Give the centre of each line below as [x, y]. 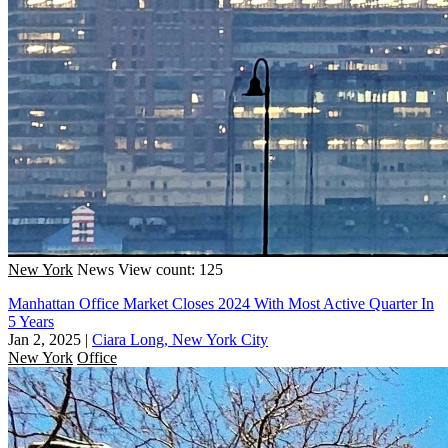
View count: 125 [170, 269]
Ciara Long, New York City [180, 339]
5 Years [31, 321]
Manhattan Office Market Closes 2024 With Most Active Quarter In [221, 303]
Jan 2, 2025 [44, 339]
